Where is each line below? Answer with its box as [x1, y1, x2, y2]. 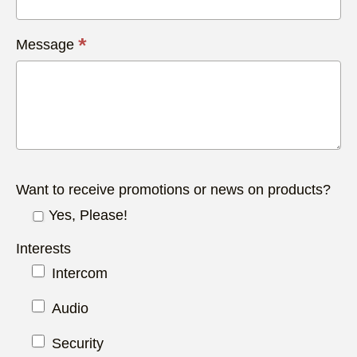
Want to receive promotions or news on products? [16, 181, 331, 198]
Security [48, 335, 104, 352]
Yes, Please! [45, 206, 127, 223]
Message [16, 36, 78, 53]
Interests [16, 240, 71, 257]
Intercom [48, 265, 108, 282]
